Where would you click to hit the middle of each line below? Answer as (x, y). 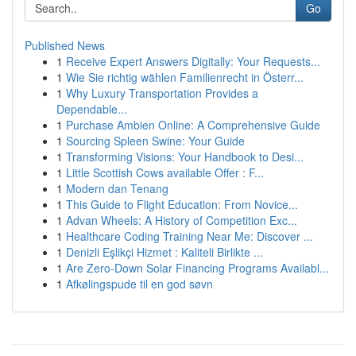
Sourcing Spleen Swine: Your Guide (155, 141)
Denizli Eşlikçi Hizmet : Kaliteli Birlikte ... (164, 252)
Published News (65, 45)
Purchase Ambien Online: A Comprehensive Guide (193, 125)
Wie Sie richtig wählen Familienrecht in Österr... (185, 77)
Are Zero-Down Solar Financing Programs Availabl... (197, 268)
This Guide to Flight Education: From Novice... (182, 204)
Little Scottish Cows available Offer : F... (165, 172)
